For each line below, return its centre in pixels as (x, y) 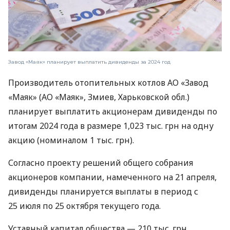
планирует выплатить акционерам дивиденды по (113, 112)
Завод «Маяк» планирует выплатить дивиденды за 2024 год (89, 62)
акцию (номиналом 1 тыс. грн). (71, 140)
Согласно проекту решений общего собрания (101, 163)
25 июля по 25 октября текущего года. (84, 206)
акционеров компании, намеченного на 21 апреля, (112, 177)
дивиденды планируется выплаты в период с (103, 192)
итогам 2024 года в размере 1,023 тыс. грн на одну (111, 126)
